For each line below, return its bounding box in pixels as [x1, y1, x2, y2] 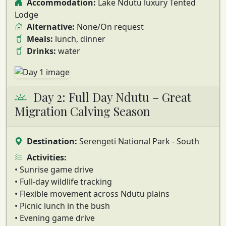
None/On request [75, 21, 144, 32]
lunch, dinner [53, 33, 105, 44]
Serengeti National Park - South [77, 135, 199, 147]
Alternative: [27, 21, 75, 32]
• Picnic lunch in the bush [15, 200, 110, 211]
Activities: [27, 151, 67, 163]
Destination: [27, 135, 77, 147]
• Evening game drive [15, 212, 95, 223]
